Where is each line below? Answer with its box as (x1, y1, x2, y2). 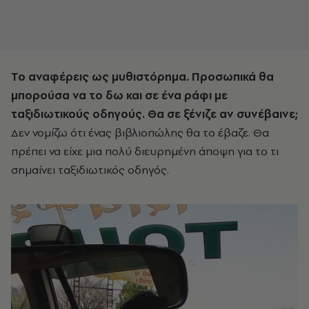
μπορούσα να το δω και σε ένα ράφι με (11, 87, 228, 103)
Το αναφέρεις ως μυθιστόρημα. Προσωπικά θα (11, 68, 274, 84)
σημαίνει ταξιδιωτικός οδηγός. (11, 161, 169, 177)
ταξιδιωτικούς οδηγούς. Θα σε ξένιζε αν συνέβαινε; (11, 106, 298, 121)
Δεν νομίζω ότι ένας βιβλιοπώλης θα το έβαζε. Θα (11, 124, 269, 140)
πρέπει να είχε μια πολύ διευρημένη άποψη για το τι (11, 143, 279, 159)
